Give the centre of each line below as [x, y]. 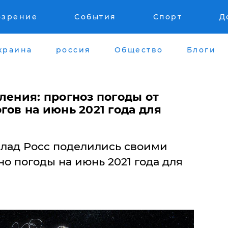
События [95, 17]
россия [73, 50]
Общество [139, 50]
